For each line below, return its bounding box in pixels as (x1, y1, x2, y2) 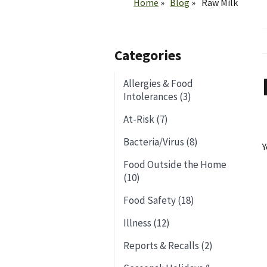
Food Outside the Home (123, 158, 226, 172)
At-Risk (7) (123, 113, 168, 126)
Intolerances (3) (123, 90, 191, 104)
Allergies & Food (123, 77, 193, 91)
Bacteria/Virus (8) (123, 135, 198, 149)
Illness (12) (123, 216, 170, 230)
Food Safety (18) (123, 194, 194, 207)
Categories (114, 46, 181, 64)
